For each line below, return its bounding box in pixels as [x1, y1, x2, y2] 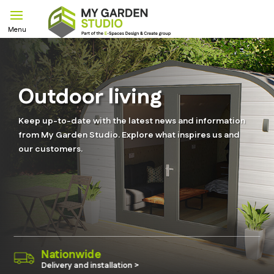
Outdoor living [18, 82, 161, 113]
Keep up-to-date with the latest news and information [18, 115, 245, 127]
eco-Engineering [146, 247, 234, 263]
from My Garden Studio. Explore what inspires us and [18, 129, 240, 141]
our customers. [18, 143, 83, 155]
